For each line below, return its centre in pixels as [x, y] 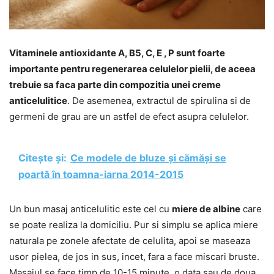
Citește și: [43, 158]
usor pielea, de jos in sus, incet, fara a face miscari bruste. [134, 257]
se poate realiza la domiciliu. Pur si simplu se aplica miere [134, 225]
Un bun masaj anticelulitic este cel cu [91, 209]
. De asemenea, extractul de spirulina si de [159, 101]
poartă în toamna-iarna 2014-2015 [101, 175]
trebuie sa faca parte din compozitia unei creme [115, 85]
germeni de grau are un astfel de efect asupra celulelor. [129, 117]
